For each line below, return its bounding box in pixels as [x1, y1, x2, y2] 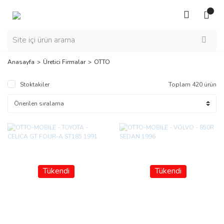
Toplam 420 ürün [168, 80, 216, 88]
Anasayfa [7, 58, 34, 66]
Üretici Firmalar [43, 58, 85, 66]
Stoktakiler [20, 80, 49, 88]
